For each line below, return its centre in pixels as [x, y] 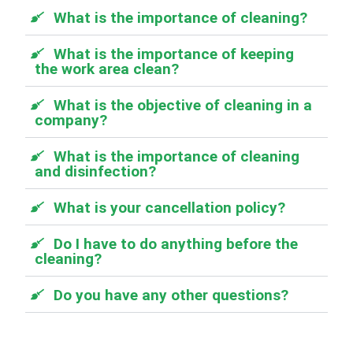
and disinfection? [96, 171]
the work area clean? [107, 69]
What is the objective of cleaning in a [183, 105]
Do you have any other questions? [171, 295]
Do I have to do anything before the [176, 244]
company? [71, 120]
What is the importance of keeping [174, 54]
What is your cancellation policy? [170, 208]
